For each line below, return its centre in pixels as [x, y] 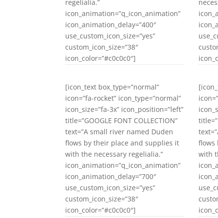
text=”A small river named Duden [119, 131]
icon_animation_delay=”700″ [111, 176]
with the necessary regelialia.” [114, 154]
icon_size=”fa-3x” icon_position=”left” [125, 109]
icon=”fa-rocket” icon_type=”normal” [123, 98]
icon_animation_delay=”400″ [111, 24]
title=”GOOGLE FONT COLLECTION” [122, 120]
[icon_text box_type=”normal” [112, 87]
